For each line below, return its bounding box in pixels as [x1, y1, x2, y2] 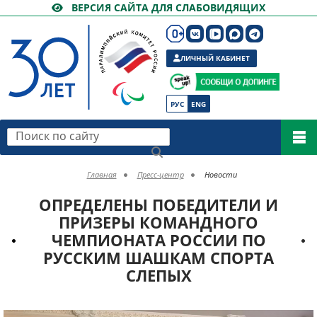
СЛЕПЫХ [125, 265, 192, 286]
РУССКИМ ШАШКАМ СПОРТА [43, 247, 274, 268]
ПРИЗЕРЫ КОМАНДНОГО [59, 212, 258, 233]
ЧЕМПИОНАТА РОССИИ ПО [51, 229, 266, 250]
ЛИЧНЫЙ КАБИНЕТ [180, 53, 250, 63]
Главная [86, 169, 117, 180]
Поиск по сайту [13, 127, 80, 139]
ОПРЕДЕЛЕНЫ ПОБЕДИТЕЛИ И [39, 194, 278, 215]
